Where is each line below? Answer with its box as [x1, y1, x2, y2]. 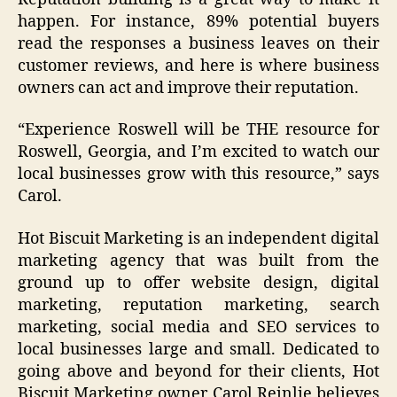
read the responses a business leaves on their [18, 33, 379, 54]
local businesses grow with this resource [18, 164, 331, 185]
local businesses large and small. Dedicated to [18, 339, 379, 360]
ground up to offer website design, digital [18, 272, 379, 293]
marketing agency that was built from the [18, 250, 379, 271]
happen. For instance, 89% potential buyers [18, 11, 379, 32]
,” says [330, 164, 380, 185]
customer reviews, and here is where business [18, 55, 379, 76]
